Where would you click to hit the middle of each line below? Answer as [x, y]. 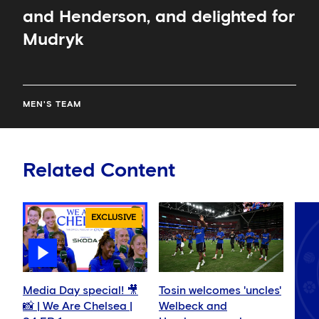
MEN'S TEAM [52, 104]
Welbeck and [193, 307]
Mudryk [53, 40]
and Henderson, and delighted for [159, 17]
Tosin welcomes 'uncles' [220, 291]
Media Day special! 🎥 [80, 291]
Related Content [99, 171]
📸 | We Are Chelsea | [78, 307]
